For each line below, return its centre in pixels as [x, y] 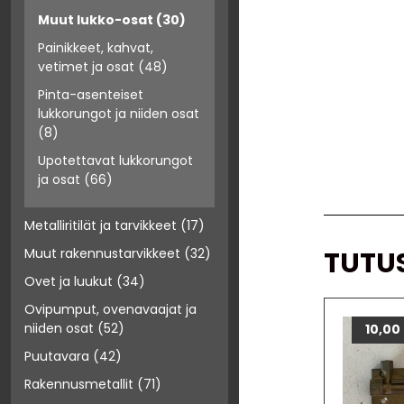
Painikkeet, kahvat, [96, 48]
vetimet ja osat [86, 67]
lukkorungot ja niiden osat [119, 114]
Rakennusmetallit [79, 385]
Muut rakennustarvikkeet [102, 254]
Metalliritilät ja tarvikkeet [101, 226]
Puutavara [57, 357]
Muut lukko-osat [96, 20]
